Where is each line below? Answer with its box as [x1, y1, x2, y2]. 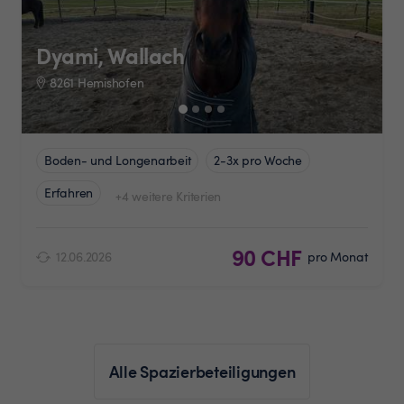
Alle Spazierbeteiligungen [108, 359, 296, 382]
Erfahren [44, 183, 93, 201]
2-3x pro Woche [214, 151, 302, 169]
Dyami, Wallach [36, 39, 184, 70]
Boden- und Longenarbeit [44, 151, 191, 169]
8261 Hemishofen [50, 73, 144, 91]
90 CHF [231, 241, 302, 272]
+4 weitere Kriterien [115, 187, 221, 205]
